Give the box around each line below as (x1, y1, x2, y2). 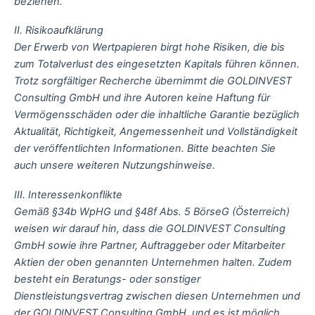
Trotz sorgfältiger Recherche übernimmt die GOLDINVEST (14, 75, 292, 88)
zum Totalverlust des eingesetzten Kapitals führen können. (14, 58, 300, 71)
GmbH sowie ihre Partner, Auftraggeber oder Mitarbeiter (14, 238, 285, 252)
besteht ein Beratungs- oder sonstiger (14, 272, 200, 285)
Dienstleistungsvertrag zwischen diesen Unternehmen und (14, 289, 300, 302)
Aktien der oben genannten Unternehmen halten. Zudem (14, 255, 292, 269)
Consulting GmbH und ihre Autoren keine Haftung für (14, 91, 270, 105)
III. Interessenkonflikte (14, 188, 122, 201)
